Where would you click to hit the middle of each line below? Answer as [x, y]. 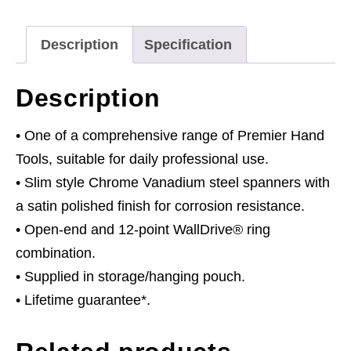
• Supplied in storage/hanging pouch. [130, 276]
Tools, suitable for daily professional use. [142, 159]
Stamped [43, 18]
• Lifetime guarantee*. [83, 300]
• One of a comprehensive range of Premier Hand [170, 135]
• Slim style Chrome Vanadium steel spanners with [173, 182]
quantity [40, 65]
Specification [188, 44]
